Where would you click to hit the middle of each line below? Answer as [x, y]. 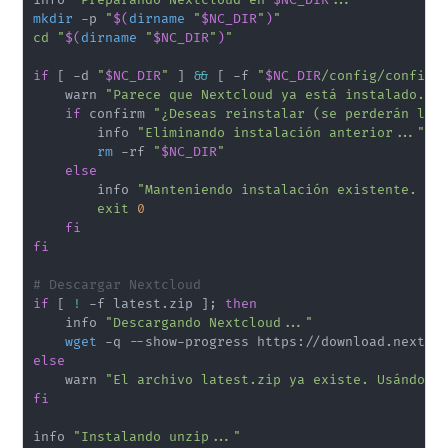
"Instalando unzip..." [157, 436]
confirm [117, 113]
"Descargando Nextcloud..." [209, 322]
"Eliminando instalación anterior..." [281, 132]
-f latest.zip [141, 303]
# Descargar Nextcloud [117, 284]
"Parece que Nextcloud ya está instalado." [269, 94]
